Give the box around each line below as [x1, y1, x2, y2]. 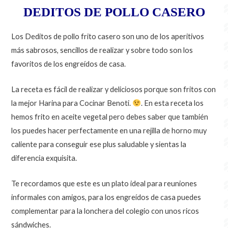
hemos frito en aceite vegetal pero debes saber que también [11, 112, 209, 122]
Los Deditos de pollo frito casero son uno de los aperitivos [11, 32, 205, 41]
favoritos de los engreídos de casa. [11, 59, 126, 68]
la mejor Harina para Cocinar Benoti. [11, 99, 133, 108]
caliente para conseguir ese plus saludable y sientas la [11, 140, 187, 149]
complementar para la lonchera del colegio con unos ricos [11, 207, 199, 216]
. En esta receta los [141, 99, 204, 108]
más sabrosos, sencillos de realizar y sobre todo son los [11, 45, 193, 54]
